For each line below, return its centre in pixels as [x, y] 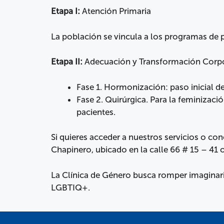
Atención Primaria [115, 11]
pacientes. [96, 112]
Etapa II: [67, 62]
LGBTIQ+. [70, 187]
